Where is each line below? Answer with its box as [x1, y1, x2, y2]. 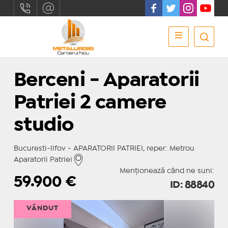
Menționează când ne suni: [120, 168, 215, 174]
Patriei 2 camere [13, 95, 166, 111]
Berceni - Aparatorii [13, 72, 199, 89]
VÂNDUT [26, 205, 59, 211]
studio [13, 117, 74, 134]
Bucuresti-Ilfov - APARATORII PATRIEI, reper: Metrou [13, 146, 194, 152]
